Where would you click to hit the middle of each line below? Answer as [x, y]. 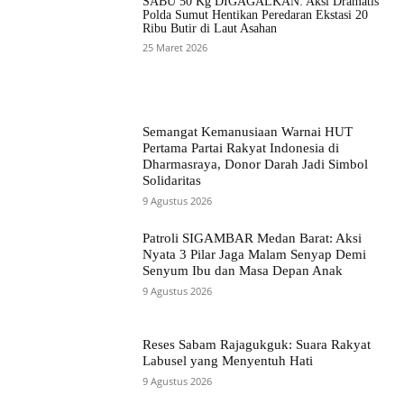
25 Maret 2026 [175, 48]
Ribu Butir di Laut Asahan [210, 29]
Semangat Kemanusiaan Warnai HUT [248, 132]
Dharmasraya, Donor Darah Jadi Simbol [256, 165]
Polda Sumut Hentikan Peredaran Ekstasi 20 [256, 15]
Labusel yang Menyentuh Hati [228, 360]
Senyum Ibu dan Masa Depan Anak [243, 271]
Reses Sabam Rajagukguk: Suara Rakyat [257, 344]
